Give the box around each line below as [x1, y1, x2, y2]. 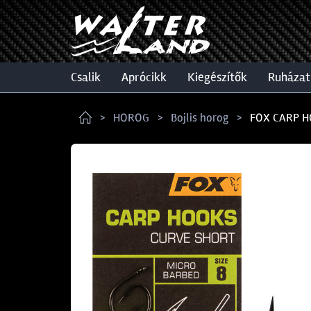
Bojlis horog [171, 110, 228, 125]
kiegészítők [195, 69, 247, 85]
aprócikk [128, 69, 167, 85]
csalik [77, 69, 101, 85]
